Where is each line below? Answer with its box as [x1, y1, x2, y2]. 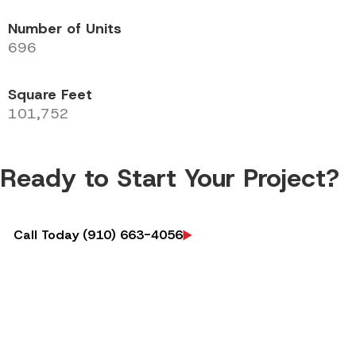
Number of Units [8, 19, 122, 39]
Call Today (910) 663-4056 [14, 226, 183, 243]
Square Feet [8, 84, 92, 104]
